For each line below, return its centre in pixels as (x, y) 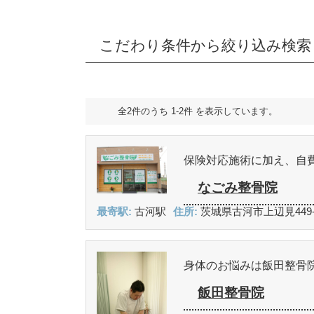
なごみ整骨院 (238, 187)
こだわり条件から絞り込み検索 (205, 45)
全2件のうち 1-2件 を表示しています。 (198, 111)
